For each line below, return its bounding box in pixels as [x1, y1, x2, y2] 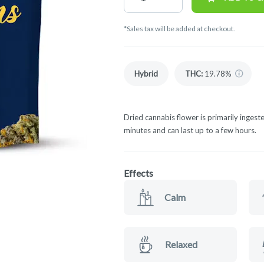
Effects [124, 167, 153, 179]
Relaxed [165, 238, 198, 250]
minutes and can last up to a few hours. [124, 125, 256, 135]
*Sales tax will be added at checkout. [124, 24, 235, 33]
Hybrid [134, 68, 158, 78]
